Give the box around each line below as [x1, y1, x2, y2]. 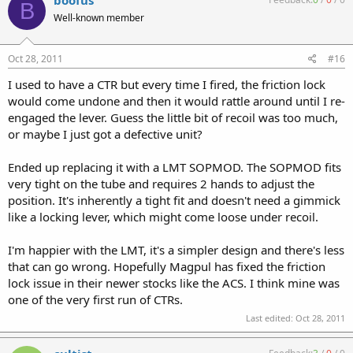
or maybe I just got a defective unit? [8, 125, 203, 142]
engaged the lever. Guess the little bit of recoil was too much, [8, 109, 338, 125]
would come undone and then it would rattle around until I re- [8, 92, 345, 109]
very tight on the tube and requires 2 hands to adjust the [8, 175, 314, 191]
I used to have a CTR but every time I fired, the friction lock [8, 76, 325, 92]
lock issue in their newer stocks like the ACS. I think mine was [8, 274, 340, 291]
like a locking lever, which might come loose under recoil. [8, 208, 318, 225]
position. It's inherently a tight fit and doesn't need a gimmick [8, 191, 340, 208]
